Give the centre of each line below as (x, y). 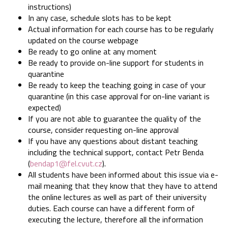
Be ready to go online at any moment (92, 52)
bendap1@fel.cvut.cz (66, 164)
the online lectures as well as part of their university (117, 197)
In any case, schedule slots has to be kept (100, 18)
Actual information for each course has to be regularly (121, 29)
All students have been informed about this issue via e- (123, 175)
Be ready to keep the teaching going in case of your (117, 85)
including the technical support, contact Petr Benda (116, 152)
